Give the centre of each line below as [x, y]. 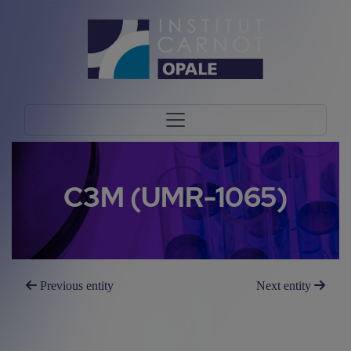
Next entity [285, 286]
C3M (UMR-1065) [175, 197]
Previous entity [76, 286]
